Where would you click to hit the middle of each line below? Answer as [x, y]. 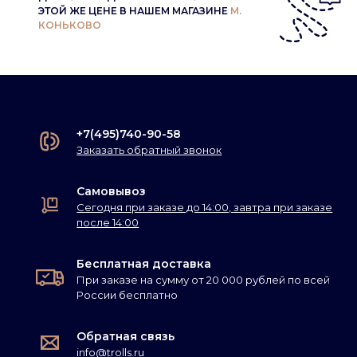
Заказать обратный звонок [149, 149]
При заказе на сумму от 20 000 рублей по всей [204, 279]
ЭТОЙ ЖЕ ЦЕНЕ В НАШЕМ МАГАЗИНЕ [134, 11]
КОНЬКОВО [70, 25]
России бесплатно [127, 294]
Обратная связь [126, 336]
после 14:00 [108, 222]
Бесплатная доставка [144, 263]
